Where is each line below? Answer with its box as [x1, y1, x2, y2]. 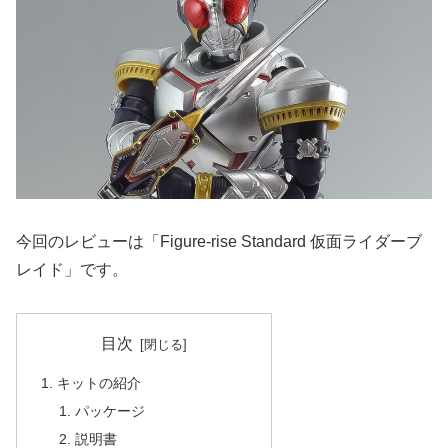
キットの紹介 [57, 375, 142, 392]
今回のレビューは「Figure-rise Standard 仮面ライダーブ [16, 232, 422, 250]
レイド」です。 [16, 260, 128, 278]
